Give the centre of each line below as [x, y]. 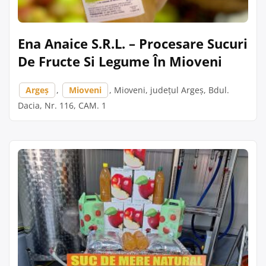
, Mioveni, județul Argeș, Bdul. [169, 90]
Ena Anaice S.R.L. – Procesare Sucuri [133, 43]
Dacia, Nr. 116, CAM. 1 [62, 105]
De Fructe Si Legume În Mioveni [120, 61]
